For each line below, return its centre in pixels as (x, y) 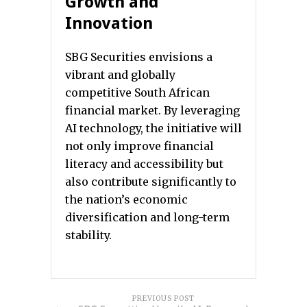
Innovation (109, 23)
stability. (88, 235)
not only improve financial (139, 146)
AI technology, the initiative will (153, 128)
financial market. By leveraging (152, 110)
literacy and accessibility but (144, 164)
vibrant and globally (120, 75)
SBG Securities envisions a (139, 57)
